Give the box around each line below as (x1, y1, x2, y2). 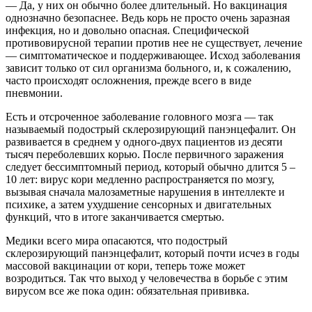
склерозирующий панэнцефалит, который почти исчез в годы (6, 247, 299, 260)
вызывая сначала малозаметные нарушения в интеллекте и (6, 186, 285, 198)
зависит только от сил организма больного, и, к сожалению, (6, 62, 291, 75)
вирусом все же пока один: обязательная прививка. (6, 285, 249, 297)
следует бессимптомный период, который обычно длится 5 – (6, 161, 295, 173)
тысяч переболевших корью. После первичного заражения (6, 148, 283, 161)
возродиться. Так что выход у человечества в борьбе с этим (6, 272, 288, 285)
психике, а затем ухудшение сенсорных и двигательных (6, 198, 272, 211)
